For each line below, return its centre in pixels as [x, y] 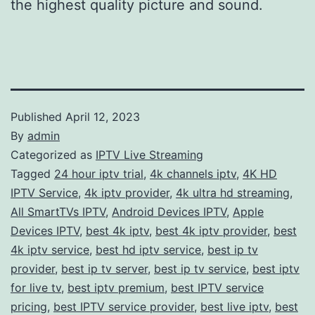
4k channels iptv [193, 173]
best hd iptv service [148, 249]
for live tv [36, 287]
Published [38, 116]
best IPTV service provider [124, 306]
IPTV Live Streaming [149, 154]
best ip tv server [104, 268]
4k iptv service [50, 249]
